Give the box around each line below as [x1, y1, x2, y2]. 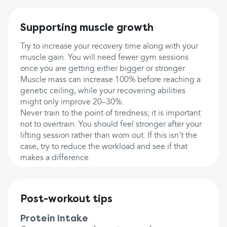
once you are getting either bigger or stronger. [20, 65, 186, 73]
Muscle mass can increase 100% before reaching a [20, 76, 201, 84]
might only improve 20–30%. [20, 98, 124, 106]
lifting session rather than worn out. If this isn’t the [20, 132, 197, 140]
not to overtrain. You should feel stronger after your [20, 121, 202, 129]
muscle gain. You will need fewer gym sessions [20, 54, 188, 62]
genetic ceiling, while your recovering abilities [20, 87, 185, 95]
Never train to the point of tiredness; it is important [20, 109, 201, 118]
